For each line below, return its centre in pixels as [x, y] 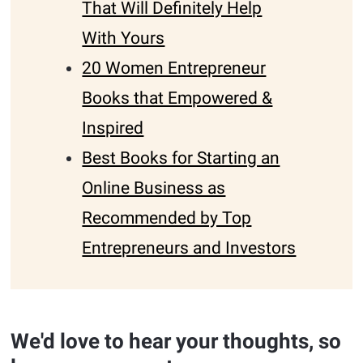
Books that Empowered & [177, 98]
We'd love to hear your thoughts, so [176, 342]
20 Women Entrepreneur [174, 68]
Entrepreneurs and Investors [189, 248]
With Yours [124, 38]
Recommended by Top [167, 218]
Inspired [113, 128]
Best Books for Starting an [181, 158]
